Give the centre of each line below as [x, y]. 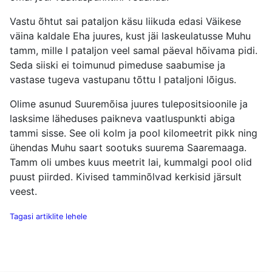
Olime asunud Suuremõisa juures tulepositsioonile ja [129, 104]
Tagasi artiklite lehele [48, 217]
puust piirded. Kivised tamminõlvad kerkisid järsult [126, 177]
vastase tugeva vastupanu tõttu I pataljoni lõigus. [123, 80]
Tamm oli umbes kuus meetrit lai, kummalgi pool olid [131, 162]
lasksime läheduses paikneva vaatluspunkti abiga [122, 119]
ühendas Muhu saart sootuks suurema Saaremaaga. [128, 148]
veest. [23, 192]
